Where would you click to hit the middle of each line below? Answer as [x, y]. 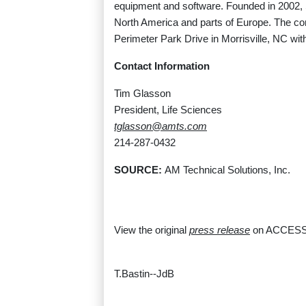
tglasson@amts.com [161, 126]
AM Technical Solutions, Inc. [227, 170]
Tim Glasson [142, 94]
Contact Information [162, 66]
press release [220, 230]
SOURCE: [139, 170]
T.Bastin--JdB [144, 274]
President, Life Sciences [168, 110]
